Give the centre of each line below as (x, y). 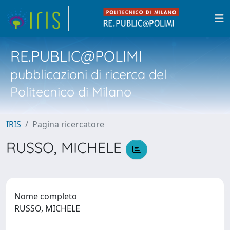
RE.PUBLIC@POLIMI (76, 56)
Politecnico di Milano (71, 92)
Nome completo (46, 196)
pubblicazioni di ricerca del (89, 74)
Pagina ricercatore (68, 124)
